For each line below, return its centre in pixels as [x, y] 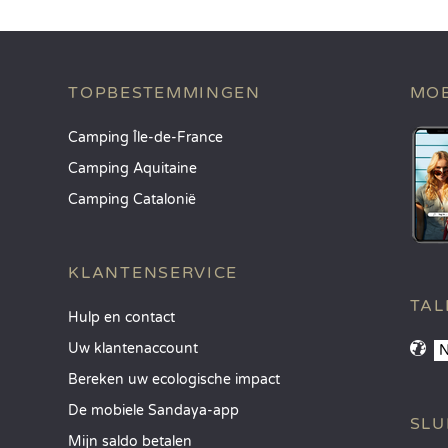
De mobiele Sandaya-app [154, 410]
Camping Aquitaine [133, 168]
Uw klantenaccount [133, 348]
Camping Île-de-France [146, 137]
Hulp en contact [122, 317]
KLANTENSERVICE [153, 273]
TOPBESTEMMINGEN [164, 93]
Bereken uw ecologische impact [174, 379]
